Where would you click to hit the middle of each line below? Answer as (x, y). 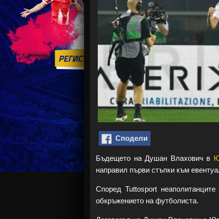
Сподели (130, 138)
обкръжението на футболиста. (147, 201)
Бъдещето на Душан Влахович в (155, 158)
